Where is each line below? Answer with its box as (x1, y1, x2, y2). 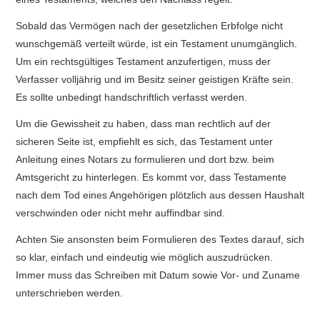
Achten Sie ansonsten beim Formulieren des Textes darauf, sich (16, 233, 304, 245)
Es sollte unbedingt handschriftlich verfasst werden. (16, 91, 247, 103)
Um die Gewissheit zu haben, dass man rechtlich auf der (16, 117, 271, 129)
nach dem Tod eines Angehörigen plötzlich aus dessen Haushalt (16, 189, 304, 201)
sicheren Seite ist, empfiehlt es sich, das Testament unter (16, 135, 273, 147)
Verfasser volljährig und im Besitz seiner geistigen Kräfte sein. (16, 73, 294, 85)
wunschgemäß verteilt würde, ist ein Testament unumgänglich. (16, 37, 297, 49)
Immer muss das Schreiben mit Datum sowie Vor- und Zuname (16, 269, 300, 281)
